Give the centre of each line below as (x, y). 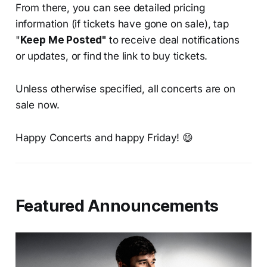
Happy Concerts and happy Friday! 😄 (104, 138)
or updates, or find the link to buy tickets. (111, 56)
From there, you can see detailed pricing (110, 8)
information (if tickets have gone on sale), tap (122, 24)
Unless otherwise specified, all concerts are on (125, 89)
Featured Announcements (117, 206)
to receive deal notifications (173, 40)
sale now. (38, 105)
